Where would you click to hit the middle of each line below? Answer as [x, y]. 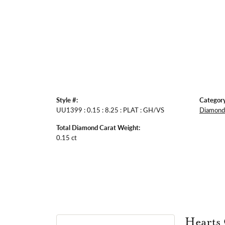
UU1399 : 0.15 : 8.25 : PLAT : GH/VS [110, 109]
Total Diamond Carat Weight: [98, 127]
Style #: [67, 100]
